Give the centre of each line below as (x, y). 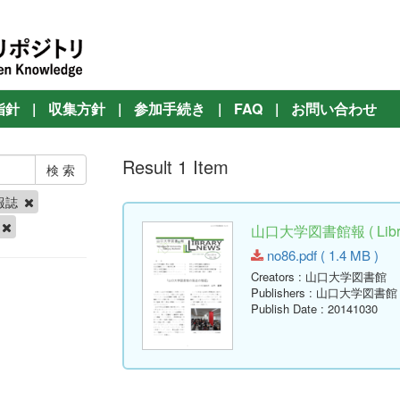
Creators (273, 277)
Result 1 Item (176, 167)
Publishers (279, 293)
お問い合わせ (334, 108)
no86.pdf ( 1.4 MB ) (321, 255)
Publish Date (284, 309)
